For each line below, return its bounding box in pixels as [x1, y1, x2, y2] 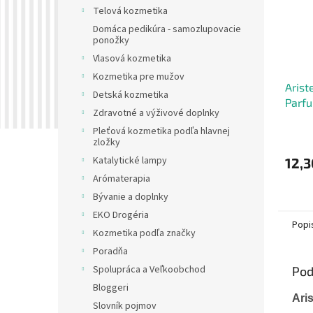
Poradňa [93, 245, 128, 259]
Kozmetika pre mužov [93, 70, 184, 85]
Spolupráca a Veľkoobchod [93, 263, 205, 277]
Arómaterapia [93, 172, 150, 187]
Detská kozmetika [93, 88, 168, 103]
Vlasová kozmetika [93, 52, 171, 66]
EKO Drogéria [93, 208, 149, 223]
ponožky [93, 34, 129, 48]
